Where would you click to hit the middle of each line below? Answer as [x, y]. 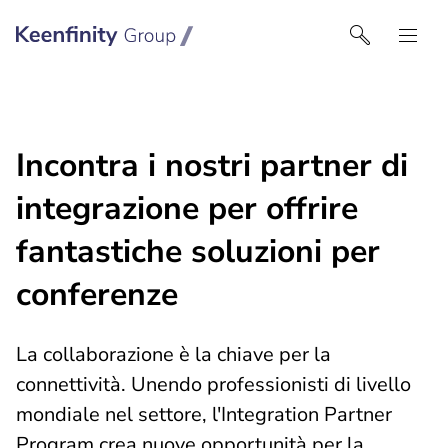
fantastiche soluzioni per [198, 251]
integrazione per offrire [187, 208]
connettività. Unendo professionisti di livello [213, 384]
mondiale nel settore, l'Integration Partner [204, 414]
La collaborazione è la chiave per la [173, 354]
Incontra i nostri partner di [212, 165]
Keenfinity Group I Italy [346, 24]
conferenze [97, 294]
